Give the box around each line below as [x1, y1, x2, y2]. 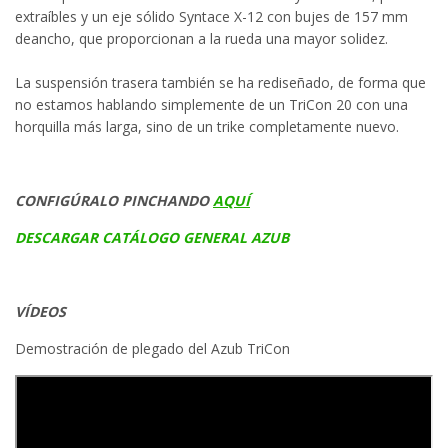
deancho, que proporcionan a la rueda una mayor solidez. [15, 29, 392, 49]
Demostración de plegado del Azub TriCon [15, 339, 290, 359]
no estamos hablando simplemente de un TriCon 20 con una [15, 95, 408, 115]
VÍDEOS [15, 302, 66, 322]
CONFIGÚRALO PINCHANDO [15, 191, 213, 211]
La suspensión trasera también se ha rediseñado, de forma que [15, 73, 426, 93]
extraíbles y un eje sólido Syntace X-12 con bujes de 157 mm [15, 7, 408, 27]
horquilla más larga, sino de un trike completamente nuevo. [15, 117, 399, 137]
